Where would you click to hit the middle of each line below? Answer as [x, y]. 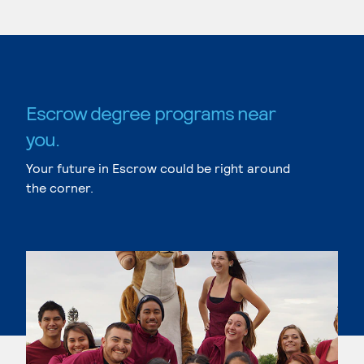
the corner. [60, 187]
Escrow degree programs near [151, 113]
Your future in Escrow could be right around [158, 168]
